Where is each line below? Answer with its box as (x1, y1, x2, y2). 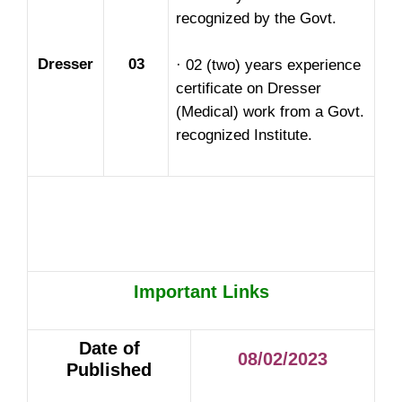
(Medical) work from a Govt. (176, 102, 364, 120)
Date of (78, 338, 140, 359)
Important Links (133, 282, 269, 302)
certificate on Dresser (176, 79, 321, 97)
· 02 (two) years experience (176, 56, 361, 74)
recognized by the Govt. (176, 10, 336, 28)
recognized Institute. (176, 126, 312, 144)
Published (66, 360, 152, 380)
